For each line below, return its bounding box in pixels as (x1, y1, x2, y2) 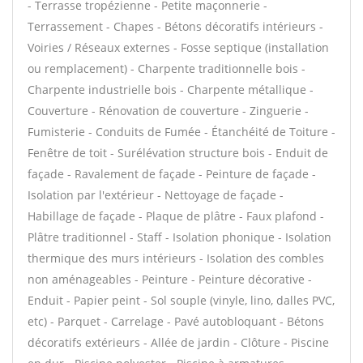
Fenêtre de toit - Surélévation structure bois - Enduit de (28, 145, 328, 160)
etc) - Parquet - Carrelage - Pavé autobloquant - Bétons (28, 314, 324, 329)
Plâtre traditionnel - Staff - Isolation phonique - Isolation (28, 229, 331, 245)
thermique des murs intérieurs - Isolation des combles (28, 250, 324, 266)
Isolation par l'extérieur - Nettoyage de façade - (28, 187, 284, 203)
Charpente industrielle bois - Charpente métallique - (28, 82, 314, 97)
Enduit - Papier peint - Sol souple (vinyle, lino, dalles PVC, (28, 293, 335, 308)
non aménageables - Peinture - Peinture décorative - (28, 271, 312, 287)
